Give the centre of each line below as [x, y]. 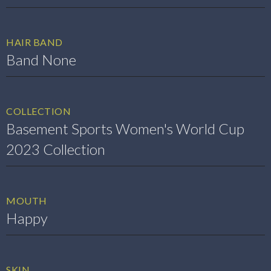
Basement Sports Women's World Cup [125, 129]
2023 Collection [56, 149]
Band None [41, 60]
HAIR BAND [34, 42]
